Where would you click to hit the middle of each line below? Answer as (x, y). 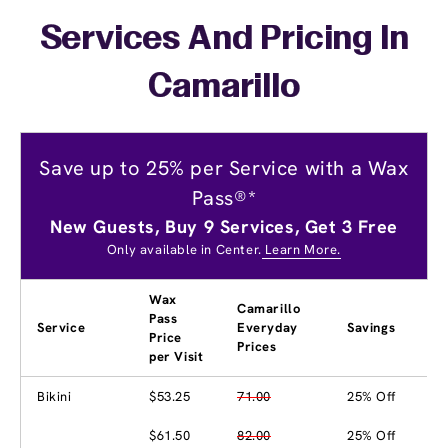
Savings (371, 328)
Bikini (54, 397)
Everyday (267, 328)
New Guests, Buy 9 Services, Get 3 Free (224, 227)
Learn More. (301, 250)
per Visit (176, 357)
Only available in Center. (184, 250)
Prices (257, 347)
